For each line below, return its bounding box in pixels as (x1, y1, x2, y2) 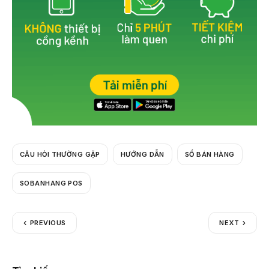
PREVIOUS (30, 219, 66, 228)
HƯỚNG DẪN (120, 150, 165, 159)
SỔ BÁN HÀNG (184, 150, 235, 159)
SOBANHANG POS (20, 178, 83, 187)
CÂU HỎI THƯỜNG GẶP (20, 150, 100, 159)
